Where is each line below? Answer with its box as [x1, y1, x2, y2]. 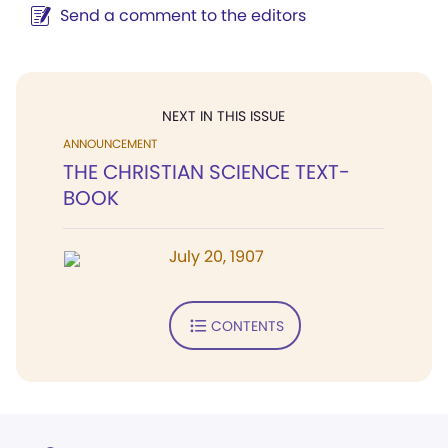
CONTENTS [210, 315, 284, 336]
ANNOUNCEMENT [63, 135, 157, 152]
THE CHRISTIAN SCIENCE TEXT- [63, 158, 350, 186]
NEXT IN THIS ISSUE [162, 106, 285, 126]
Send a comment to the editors [60, 4, 306, 27]
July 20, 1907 [169, 245, 264, 268]
